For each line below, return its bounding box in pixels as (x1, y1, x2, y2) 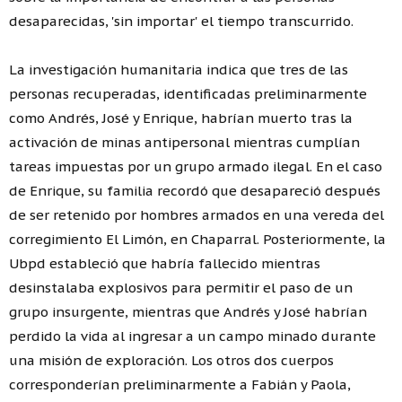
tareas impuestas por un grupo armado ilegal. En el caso (9, 157, 382, 175)
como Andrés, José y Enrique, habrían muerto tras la (9, 109, 353, 127)
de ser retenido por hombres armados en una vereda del (9, 205, 384, 223)
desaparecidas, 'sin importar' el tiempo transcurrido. (9, 12, 354, 30)
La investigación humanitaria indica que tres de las (9, 60, 348, 78)
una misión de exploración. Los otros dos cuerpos (9, 351, 334, 369)
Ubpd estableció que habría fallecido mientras (9, 254, 320, 272)
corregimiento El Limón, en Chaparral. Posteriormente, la (9, 230, 386, 248)
